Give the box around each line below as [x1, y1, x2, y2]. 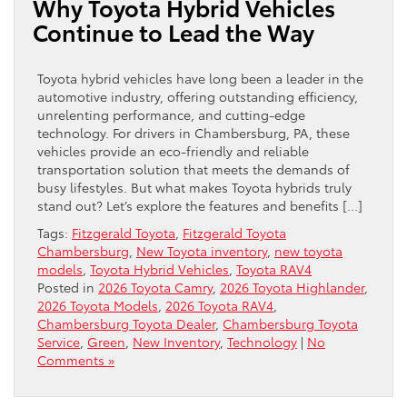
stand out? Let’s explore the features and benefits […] [37, 195, 362, 214]
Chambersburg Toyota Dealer [37, 313, 215, 333]
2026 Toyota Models [37, 295, 158, 314]
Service [37, 332, 80, 351]
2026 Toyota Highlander [220, 277, 364, 296]
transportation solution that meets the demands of [37, 159, 350, 178]
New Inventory [133, 332, 220, 351]
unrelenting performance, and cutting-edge [37, 104, 305, 124]
